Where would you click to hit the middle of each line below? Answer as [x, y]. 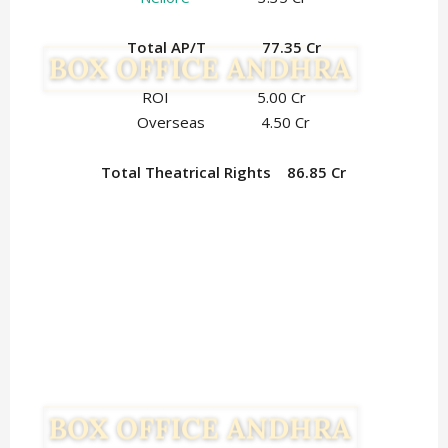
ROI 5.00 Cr [223, 97]
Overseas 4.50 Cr [224, 122]
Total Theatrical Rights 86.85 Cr [224, 172]
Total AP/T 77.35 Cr [223, 47]
